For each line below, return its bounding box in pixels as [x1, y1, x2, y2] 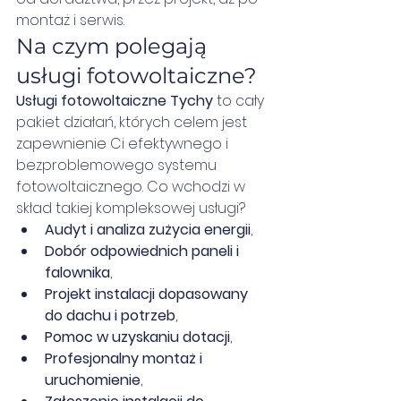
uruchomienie [45, 370, 141, 390]
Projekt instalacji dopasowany [45, 284, 252, 304]
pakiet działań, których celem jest [16, 112, 251, 132]
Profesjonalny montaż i [45, 348, 206, 369]
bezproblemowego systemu [16, 155, 220, 175]
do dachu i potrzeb [45, 305, 175, 326]
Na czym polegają [16, 33, 212, 59]
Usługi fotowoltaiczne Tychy [16, 90, 213, 111]
